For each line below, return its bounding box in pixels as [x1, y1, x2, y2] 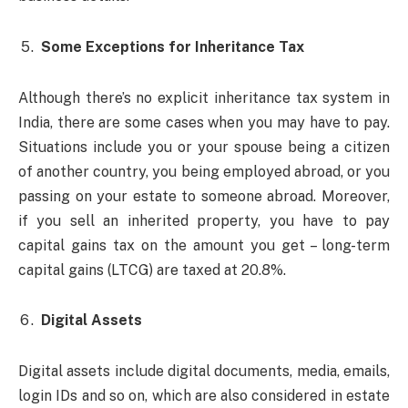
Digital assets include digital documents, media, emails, [18, 362, 390, 380]
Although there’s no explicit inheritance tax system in [18, 88, 390, 107]
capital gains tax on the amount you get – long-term [18, 236, 390, 254]
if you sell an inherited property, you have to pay [18, 211, 390, 229]
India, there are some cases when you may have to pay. [18, 113, 390, 131]
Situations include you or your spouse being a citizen [18, 138, 390, 156]
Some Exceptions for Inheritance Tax [41, 37, 304, 56]
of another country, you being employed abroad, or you [18, 162, 390, 180]
